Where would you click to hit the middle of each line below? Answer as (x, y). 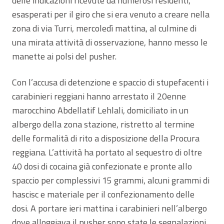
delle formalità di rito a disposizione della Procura (106, 138)
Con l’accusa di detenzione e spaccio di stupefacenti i (110, 82)
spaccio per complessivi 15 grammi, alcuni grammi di (111, 180)
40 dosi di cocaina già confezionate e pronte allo (102, 166)
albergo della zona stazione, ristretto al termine (103, 124)
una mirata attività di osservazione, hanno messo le (110, 42)
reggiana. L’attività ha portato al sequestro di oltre (107, 152)
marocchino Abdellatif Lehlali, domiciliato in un (100, 110)
